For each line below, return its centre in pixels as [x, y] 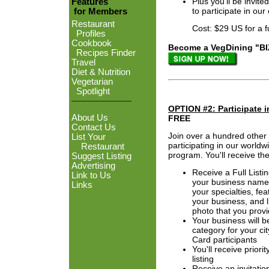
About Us [90, 118]
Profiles [89, 34]
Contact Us [94, 127]
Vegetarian [92, 82]
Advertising [93, 166]
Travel [83, 62]
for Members [98, 11]
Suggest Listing [101, 156]
